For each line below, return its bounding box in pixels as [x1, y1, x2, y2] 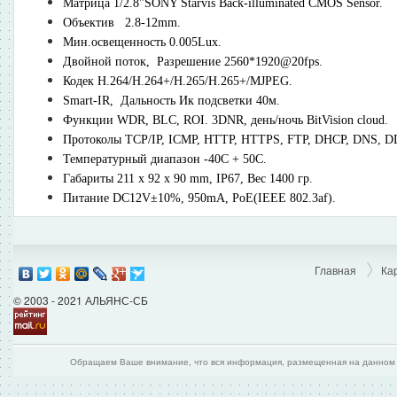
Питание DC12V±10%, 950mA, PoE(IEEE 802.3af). [63, 191, 339, 205]
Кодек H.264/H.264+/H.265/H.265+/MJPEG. [63, 74, 292, 88]
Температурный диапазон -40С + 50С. [63, 152, 267, 166]
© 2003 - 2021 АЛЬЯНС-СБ [13, 292, 148, 307]
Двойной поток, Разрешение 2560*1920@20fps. [63, 54, 323, 68]
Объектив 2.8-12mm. [63, 15, 181, 29]
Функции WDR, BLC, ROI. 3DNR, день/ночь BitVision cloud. [63, 113, 388, 127]
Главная [315, 261, 356, 277]
